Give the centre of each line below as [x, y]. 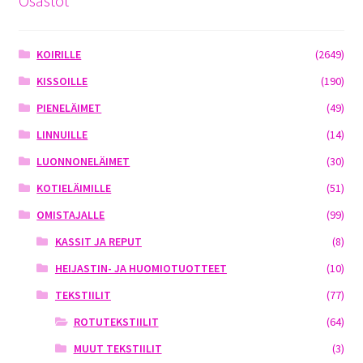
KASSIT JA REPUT [98, 241]
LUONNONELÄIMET [83, 161]
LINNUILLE [62, 134]
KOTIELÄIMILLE [74, 188]
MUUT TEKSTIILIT [117, 348]
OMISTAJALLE [71, 214]
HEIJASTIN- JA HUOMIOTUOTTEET [141, 268]
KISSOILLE [62, 81]
